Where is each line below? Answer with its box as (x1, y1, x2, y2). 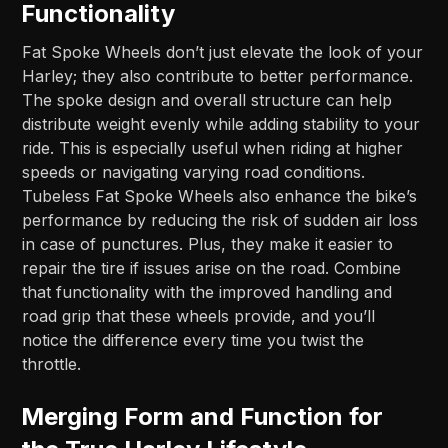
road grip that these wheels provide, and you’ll (22, 306, 376, 327)
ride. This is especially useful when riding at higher (22, 138, 404, 159)
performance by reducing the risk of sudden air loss (22, 210, 419, 231)
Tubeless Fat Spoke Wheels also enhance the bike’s (22, 186, 418, 207)
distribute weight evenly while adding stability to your (22, 114, 421, 135)
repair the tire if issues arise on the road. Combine (22, 258, 402, 279)
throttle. (22, 354, 82, 375)
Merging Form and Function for (21, 402, 384, 432)
